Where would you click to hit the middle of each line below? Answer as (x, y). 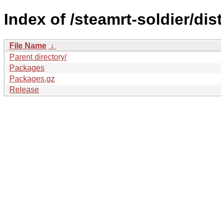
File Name (28, 45)
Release (24, 89)
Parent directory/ (38, 57)
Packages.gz (32, 78)
